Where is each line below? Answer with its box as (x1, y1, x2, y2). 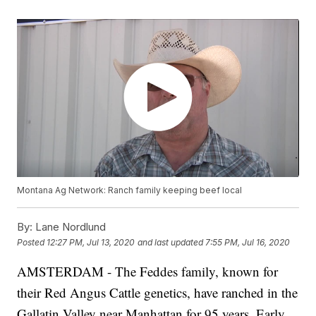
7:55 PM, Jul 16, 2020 (205, 236, 291, 248)
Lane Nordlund (32, 220, 107, 234)
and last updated (138, 236, 204, 248)
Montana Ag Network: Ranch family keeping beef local (17, 185, 243, 196)
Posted (17, 236, 47, 248)
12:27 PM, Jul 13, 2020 (47, 236, 135, 248)
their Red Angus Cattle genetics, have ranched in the (17, 284, 298, 302)
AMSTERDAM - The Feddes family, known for (17, 262, 279, 281)
